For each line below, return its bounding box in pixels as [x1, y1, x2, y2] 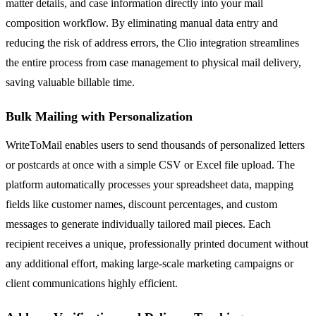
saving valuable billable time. [6, 75, 135, 88]
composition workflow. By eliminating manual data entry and [6, 16, 278, 29]
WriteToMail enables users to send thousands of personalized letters [6, 138, 305, 151]
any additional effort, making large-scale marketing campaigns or [6, 257, 293, 269]
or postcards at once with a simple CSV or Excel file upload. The [6, 158, 295, 171]
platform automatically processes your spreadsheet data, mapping [6, 178, 293, 190]
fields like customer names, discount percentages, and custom [6, 197, 277, 210]
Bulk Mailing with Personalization [6, 109, 193, 123]
